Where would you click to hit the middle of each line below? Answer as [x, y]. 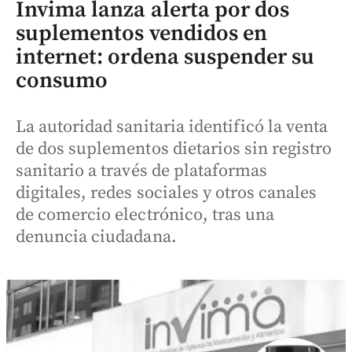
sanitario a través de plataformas [142, 170]
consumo [62, 80]
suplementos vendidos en [141, 33]
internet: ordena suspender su [165, 57]
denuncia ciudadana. [96, 236]
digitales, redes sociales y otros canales [167, 192]
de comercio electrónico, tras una [145, 214]
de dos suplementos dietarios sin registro [174, 148]
